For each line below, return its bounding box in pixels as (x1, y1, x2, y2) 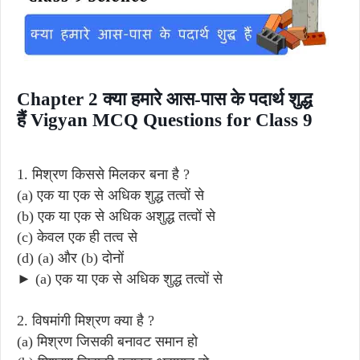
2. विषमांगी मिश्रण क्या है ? (17, 312, 154, 329)
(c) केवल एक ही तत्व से (17, 228, 137, 245)
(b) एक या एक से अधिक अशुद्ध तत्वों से (17, 207, 215, 224)
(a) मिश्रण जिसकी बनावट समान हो (17, 333, 198, 350)
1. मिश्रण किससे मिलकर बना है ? (17, 166, 190, 182)
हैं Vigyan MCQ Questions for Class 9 (17, 109, 313, 130)
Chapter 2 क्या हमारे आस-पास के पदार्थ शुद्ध (17, 88, 312, 109)
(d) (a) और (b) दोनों (17, 249, 124, 266)
